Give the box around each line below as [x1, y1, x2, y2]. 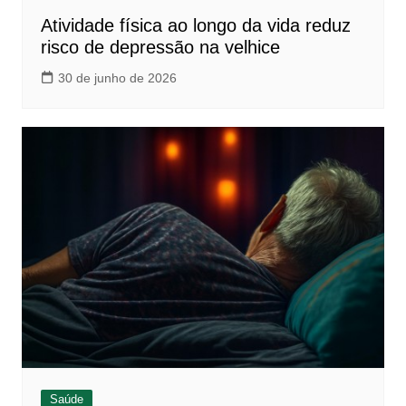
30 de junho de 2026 [57, 71, 177, 86]
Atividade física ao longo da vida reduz [40, 15, 351, 36]
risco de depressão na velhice [40, 37, 280, 58]
